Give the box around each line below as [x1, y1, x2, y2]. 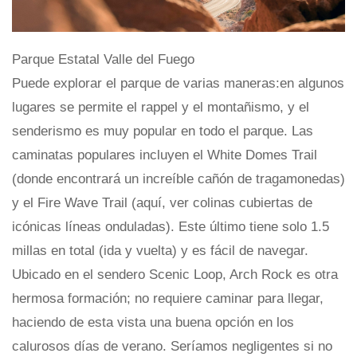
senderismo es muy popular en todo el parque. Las [12, 123, 313, 139]
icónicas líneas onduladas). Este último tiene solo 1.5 [12, 218, 329, 234]
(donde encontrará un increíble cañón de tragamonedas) [12, 171, 345, 186]
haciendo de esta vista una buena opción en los [12, 314, 294, 330]
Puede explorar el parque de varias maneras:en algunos [12, 75, 344, 91]
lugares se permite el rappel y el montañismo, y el [12, 99, 309, 115]
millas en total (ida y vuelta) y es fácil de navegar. [12, 242, 308, 258]
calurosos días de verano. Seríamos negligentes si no [12, 338, 332, 354]
